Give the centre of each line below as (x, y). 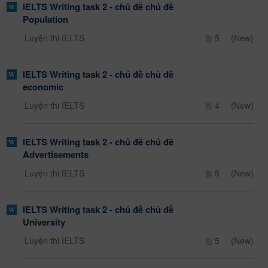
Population (46, 19)
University (44, 222)
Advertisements (56, 155)
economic (43, 87)
